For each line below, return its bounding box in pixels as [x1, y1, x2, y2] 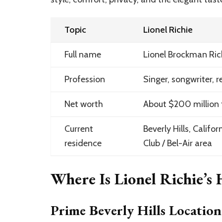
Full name [64, 49, 101, 60]
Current [64, 123, 93, 134]
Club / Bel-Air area [143, 138, 212, 149]
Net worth [64, 99, 103, 110]
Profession [64, 74, 105, 85]
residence [64, 138, 102, 149]
